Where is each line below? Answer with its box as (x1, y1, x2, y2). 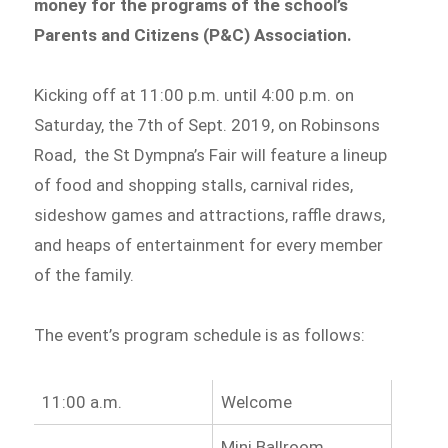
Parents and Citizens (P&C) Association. (34, 25, 353, 46)
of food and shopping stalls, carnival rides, (34, 175, 354, 196)
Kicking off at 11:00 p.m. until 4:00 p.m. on (34, 85, 355, 106)
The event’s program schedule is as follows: (34, 324, 374, 345)
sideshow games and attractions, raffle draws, (34, 205, 386, 226)
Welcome (220, 391, 292, 412)
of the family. (34, 265, 135, 286)
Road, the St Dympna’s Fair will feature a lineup (34, 145, 388, 166)
